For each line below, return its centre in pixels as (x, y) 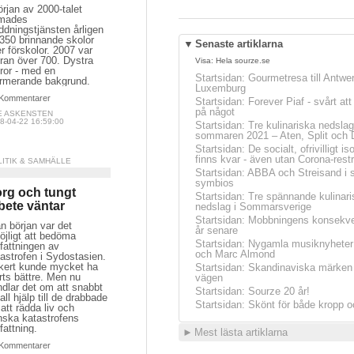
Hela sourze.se (243, 60)
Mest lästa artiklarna (241, 332)
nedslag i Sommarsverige (253, 207)
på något (215, 112)
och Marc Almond (235, 254)
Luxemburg (220, 88)
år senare (217, 230)
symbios (215, 183)
